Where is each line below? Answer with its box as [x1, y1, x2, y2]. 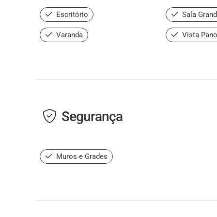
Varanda [54, 30, 83, 39]
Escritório [54, 10, 88, 19]
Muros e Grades [54, 152, 108, 161]
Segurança [62, 108, 123, 124]
